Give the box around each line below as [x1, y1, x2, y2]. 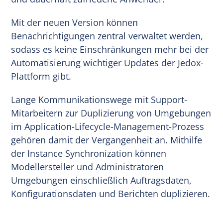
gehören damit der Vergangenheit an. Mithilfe [11, 133, 203, 146]
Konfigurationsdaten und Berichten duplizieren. [11, 187, 211, 200]
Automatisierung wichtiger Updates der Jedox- [11, 56, 204, 69]
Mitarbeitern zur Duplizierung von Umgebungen [11, 107, 212, 119]
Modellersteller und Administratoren [11, 160, 164, 173]
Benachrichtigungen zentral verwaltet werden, [11, 29, 204, 42]
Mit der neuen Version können [11, 16, 138, 28]
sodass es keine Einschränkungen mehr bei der [11, 43, 209, 55]
